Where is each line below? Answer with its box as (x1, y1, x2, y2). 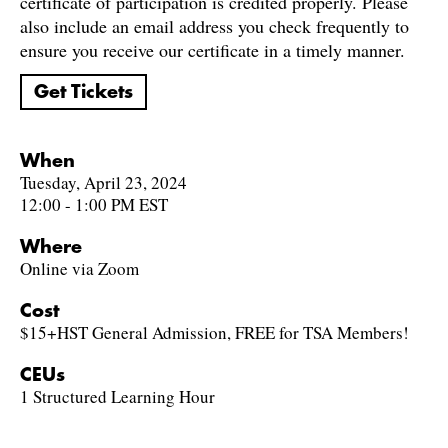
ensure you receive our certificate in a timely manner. (20, 38, 405, 62)
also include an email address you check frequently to (20, 14, 409, 38)
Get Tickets (34, 83, 133, 101)
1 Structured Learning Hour (20, 385, 215, 408)
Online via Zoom (20, 257, 139, 280)
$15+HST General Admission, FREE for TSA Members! (20, 321, 409, 344)
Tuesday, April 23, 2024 (20, 171, 187, 194)
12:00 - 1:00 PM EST (20, 193, 168, 216)
